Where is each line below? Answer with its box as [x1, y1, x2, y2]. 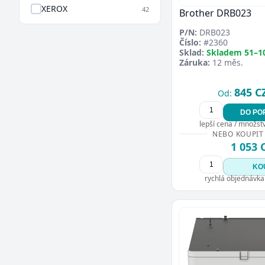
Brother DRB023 [179, 7, 251, 20]
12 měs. [210, 57, 243, 69]
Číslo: [179, 37, 201, 49]
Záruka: [179, 57, 210, 69]
